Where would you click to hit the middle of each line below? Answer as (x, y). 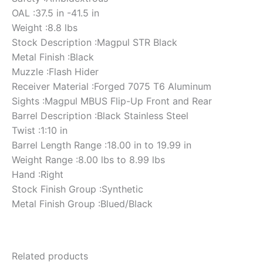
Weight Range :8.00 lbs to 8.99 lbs (88, 159)
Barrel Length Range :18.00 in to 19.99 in (102, 145)
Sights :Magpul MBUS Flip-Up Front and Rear (112, 101)
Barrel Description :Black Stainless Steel (100, 115)
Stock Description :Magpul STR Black (95, 42)
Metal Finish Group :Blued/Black (82, 203)
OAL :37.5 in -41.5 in (55, 13)
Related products (50, 256)
